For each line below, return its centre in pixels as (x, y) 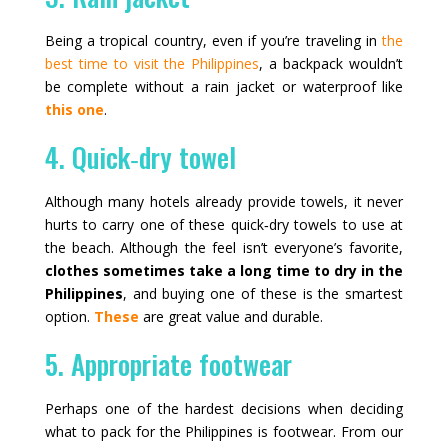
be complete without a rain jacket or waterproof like (224, 86)
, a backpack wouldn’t (331, 63)
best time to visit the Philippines (152, 63)
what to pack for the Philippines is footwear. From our (224, 431)
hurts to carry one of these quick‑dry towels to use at (224, 224)
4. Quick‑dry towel (140, 156)
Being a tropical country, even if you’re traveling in (213, 40)
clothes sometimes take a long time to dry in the (224, 270)
